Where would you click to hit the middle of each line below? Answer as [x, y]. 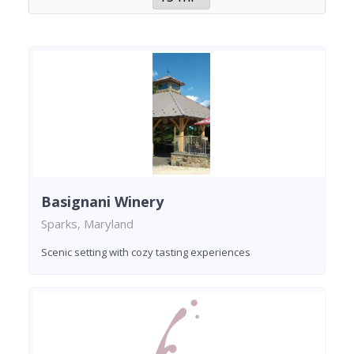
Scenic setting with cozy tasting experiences [146, 252]
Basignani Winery [102, 201]
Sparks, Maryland [87, 223]
